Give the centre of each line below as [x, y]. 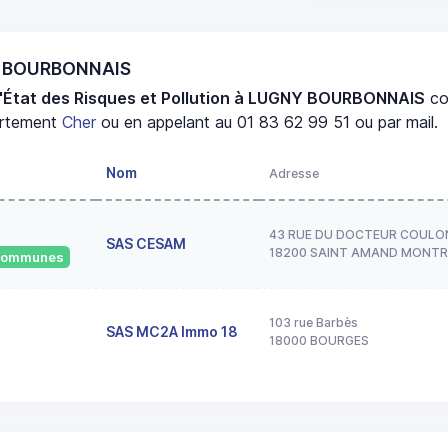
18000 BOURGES [319, 340]
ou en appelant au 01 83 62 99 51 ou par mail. [267, 121]
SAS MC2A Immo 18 [172, 331]
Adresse [294, 173]
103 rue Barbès [313, 322]
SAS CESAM [146, 243]
